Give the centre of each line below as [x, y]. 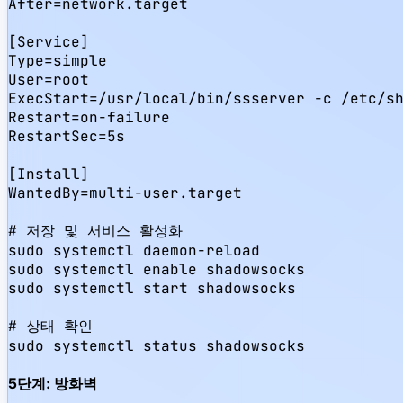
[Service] [49, 41]
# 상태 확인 [50, 326]
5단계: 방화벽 [53, 383]
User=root [49, 79]
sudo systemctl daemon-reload [134, 250]
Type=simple [58, 60]
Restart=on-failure [89, 117]
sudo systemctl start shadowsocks [152, 288]
